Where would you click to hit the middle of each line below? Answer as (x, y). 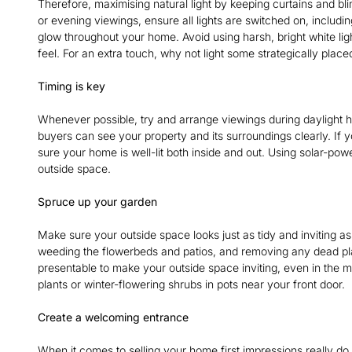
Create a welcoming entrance (115, 317)
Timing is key (71, 86)
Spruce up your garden (99, 201)
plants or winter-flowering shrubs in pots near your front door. (193, 284)
